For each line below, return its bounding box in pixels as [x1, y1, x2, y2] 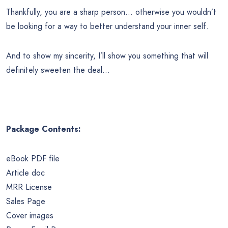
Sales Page [6, 195, 45, 208]
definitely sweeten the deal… [6, 64, 110, 76]
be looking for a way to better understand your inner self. [6, 20, 209, 33]
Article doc [6, 167, 45, 179]
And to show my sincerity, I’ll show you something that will [6, 50, 208, 62]
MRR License [6, 181, 52, 193]
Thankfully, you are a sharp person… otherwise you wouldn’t [6, 6, 216, 18]
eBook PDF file [6, 153, 60, 165]
